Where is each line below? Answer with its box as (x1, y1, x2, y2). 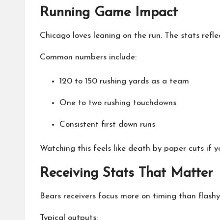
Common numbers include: (40, 53, 137, 61)
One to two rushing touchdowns (59, 99, 176, 107)
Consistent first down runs (59, 120, 155, 129)
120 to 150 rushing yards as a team (59, 77, 189, 85)
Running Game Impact (40, 6, 178, 20)
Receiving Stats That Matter (40, 166, 213, 180)
